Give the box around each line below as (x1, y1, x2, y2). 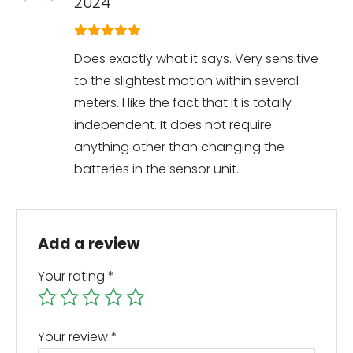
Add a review (37, 232, 140, 255)
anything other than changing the (74, 137, 284, 156)
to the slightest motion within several (74, 71, 299, 90)
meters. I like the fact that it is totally (74, 93, 292, 112)
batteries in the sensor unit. (74, 159, 239, 178)
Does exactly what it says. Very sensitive (74, 49, 318, 68)
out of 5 (80, 41, 132, 54)
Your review (37, 327, 111, 346)
